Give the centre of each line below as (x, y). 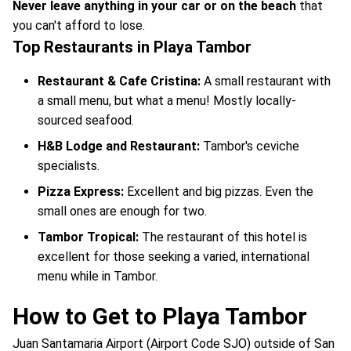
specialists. (69, 166)
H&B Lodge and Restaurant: (120, 147)
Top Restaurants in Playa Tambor (132, 47)
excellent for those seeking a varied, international (174, 257)
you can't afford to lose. (79, 26)
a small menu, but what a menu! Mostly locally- (167, 101)
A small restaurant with (267, 81)
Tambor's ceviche (251, 147)
